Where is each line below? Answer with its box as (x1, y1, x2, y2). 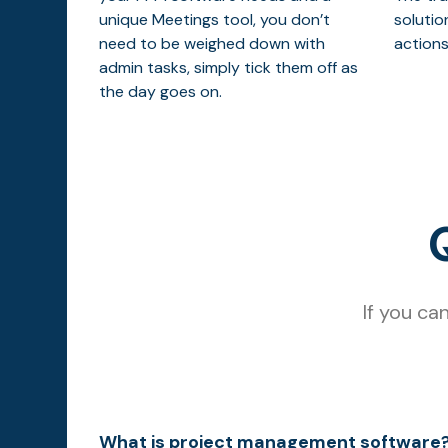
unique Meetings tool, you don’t (99, 8, 331, 30)
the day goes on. (99, 80, 223, 102)
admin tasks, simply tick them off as (99, 56, 359, 78)
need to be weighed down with (99, 32, 326, 54)
